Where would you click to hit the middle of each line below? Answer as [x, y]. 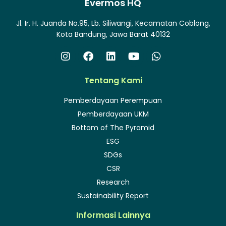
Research [113, 182]
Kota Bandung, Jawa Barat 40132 [113, 34]
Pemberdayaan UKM [113, 114]
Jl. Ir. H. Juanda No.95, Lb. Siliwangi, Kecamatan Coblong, [113, 23]
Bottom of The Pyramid [113, 128]
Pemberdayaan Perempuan [113, 101]
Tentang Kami [113, 81]
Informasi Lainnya [113, 215]
